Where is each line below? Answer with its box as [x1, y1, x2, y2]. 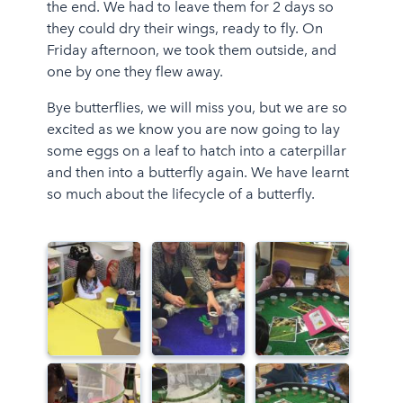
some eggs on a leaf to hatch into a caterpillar [46, 141, 346, 159]
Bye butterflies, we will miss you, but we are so [46, 98, 347, 116]
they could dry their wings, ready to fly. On [46, 19, 323, 37]
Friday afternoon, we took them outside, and [46, 40, 336, 58]
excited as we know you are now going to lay [46, 120, 340, 138]
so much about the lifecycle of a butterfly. [46, 184, 315, 202]
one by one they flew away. [46, 62, 223, 80]
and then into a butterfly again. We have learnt [46, 163, 349, 181]
